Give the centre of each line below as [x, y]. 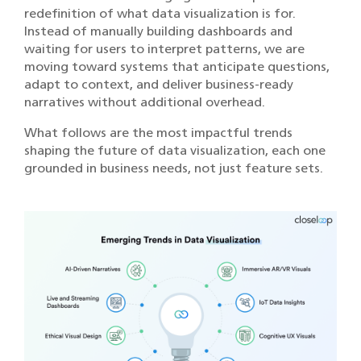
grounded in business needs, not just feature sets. [174, 168]
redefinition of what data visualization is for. [160, 13]
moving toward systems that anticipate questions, [177, 66]
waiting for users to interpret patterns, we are [164, 49]
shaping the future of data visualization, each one [175, 150]
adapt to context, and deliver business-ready [159, 84]
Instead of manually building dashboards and [158, 31]
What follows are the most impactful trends [158, 133]
